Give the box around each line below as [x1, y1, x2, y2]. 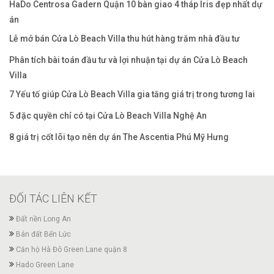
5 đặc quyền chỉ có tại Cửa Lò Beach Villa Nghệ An [9, 110, 207, 120]
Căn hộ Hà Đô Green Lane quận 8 [16, 245, 127, 254]
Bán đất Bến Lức [16, 230, 71, 239]
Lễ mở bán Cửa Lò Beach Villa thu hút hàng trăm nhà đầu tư [9, 33, 240, 43]
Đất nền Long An [16, 215, 71, 223]
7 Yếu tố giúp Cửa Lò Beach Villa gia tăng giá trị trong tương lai [9, 89, 255, 99]
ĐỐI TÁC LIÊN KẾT [9, 192, 97, 205]
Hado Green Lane [16, 261, 74, 269]
